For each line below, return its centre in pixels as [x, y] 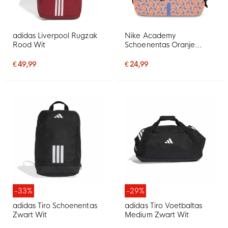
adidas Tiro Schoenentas [55, 205]
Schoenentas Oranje [160, 45]
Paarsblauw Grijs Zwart [164, 54]
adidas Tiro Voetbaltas [163, 205]
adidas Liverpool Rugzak [55, 35]
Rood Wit [29, 45]
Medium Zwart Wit [157, 215]
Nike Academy [150, 35]
